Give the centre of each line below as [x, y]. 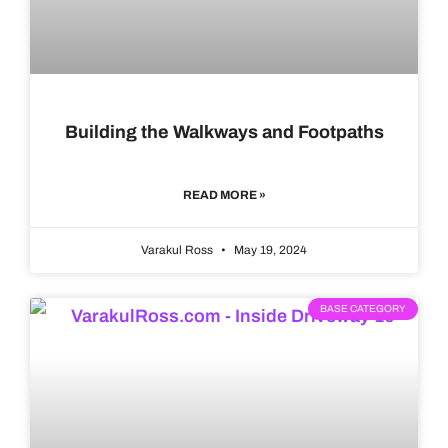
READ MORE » [224, 195]
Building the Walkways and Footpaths [224, 132]
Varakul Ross [178, 250]
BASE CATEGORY [363, 309]
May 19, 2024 [269, 250]
